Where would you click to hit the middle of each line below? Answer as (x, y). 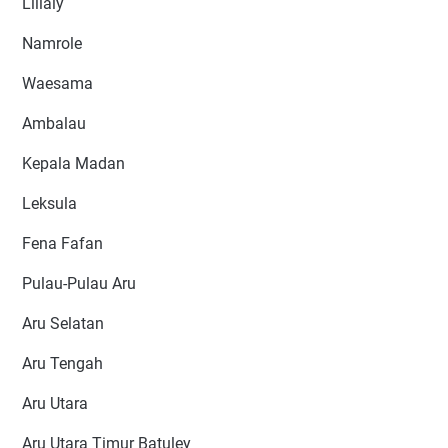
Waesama (57, 84)
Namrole (52, 44)
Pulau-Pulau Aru (79, 284)
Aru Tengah (62, 364)
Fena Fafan (62, 244)
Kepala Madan (73, 164)
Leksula (49, 204)
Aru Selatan (63, 324)
